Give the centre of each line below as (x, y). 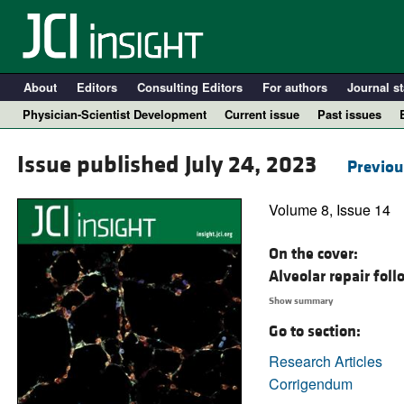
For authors (294, 87)
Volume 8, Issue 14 (329, 210)
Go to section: (314, 331)
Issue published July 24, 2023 (169, 165)
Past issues (349, 114)
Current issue (262, 114)
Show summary (300, 301)
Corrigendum (310, 383)
